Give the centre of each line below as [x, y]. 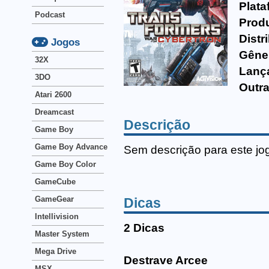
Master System [62, 234]
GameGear [54, 199]
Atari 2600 [53, 95]
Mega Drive [56, 251]
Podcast [50, 15]
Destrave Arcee [166, 261]
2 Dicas [144, 228]
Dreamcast [54, 112]
